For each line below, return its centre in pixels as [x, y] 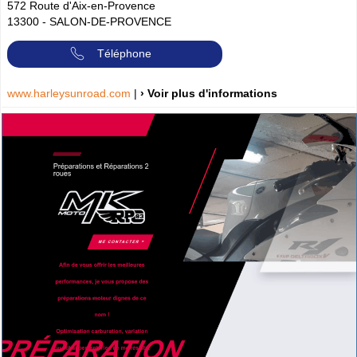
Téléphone [124, 53]
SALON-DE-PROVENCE [110, 21]
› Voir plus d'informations [209, 93]
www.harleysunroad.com [71, 93]
